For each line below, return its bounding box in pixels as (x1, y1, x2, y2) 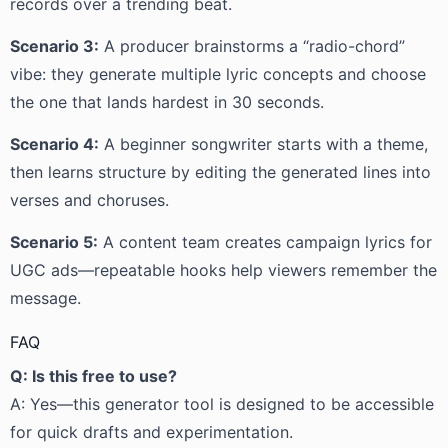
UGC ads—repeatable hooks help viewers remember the (10, 260, 437, 280)
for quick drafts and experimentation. (10, 422, 293, 442)
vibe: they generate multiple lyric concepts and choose (10, 64, 426, 84)
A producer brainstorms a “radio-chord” (99, 36, 405, 56)
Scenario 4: (10, 134, 99, 154)
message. (10, 288, 81, 308)
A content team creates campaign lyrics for (98, 232, 432, 252)
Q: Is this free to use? (10, 366, 177, 386)
